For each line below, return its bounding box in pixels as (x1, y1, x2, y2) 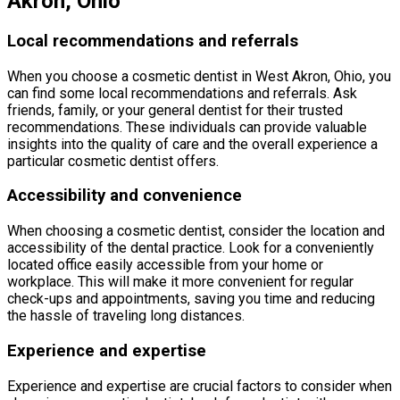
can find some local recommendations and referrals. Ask (7, 84, 357, 102)
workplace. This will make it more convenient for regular (7, 273, 354, 291)
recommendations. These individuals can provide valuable (7, 118, 367, 136)
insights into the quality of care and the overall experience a (7, 135, 378, 153)
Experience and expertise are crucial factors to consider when (7, 377, 392, 395)
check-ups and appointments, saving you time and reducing (7, 290, 375, 308)
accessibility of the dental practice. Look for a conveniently (7, 239, 374, 257)
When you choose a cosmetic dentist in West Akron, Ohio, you (7, 67, 391, 85)
